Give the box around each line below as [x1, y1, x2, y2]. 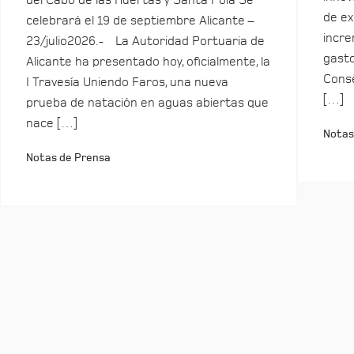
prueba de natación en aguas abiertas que [26, 96, 269, 109]
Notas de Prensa [26, 152, 111, 164]
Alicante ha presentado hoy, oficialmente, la [26, 55, 270, 68]
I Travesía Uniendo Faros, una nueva [26, 76, 228, 88]
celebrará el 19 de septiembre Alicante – [26, 14, 254, 27]
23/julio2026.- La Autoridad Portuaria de [26, 35, 265, 47]
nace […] [26, 117, 77, 130]
